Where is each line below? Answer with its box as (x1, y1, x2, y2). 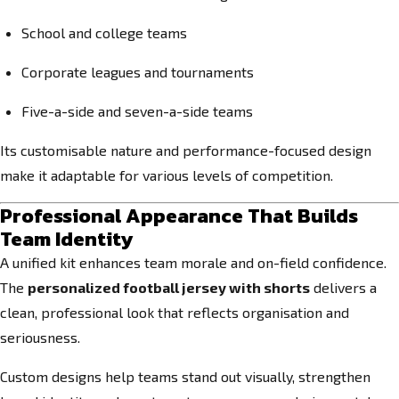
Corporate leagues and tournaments (21, 63, 254, 80)
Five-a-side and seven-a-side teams (21, 102, 253, 119)
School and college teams (21, 24, 187, 41)
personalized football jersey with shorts (28, 279, 310, 296)
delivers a (310, 279, 377, 296)
